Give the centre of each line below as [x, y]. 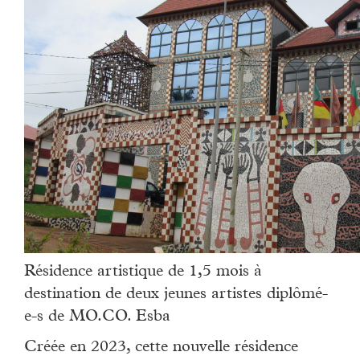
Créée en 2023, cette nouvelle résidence [161, 348]
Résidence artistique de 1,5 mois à [143, 273]
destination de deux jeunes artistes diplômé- [176, 295]
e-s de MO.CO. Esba [97, 318]
